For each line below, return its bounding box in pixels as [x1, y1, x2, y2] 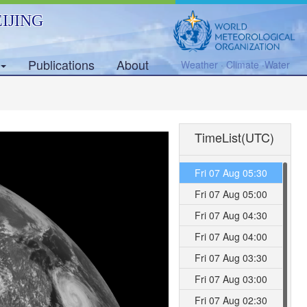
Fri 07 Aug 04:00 [195, 230, 268, 243]
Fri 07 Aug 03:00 [195, 272, 268, 286]
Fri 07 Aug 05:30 [195, 166, 268, 180]
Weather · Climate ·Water [180, 58, 290, 71]
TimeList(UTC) [195, 128, 275, 146]
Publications [28, 56, 95, 73]
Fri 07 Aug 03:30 [195, 251, 268, 265]
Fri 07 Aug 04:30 [195, 208, 268, 222]
